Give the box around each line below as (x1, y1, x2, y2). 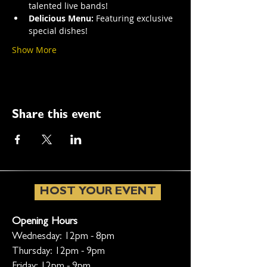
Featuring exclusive (94, 13, 175, 24)
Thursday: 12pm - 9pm (12, 247, 105, 257)
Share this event (12, 110, 101, 122)
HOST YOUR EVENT (39, 187, 156, 198)
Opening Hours (12, 217, 77, 228)
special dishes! (29, 25, 88, 36)
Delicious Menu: (29, 13, 94, 24)
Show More (12, 44, 57, 55)
